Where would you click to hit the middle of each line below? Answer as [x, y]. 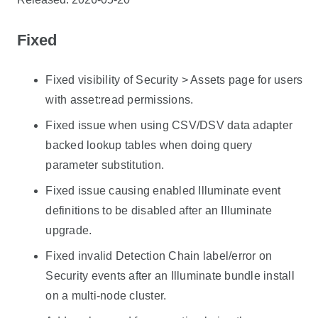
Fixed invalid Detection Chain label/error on [159, 256]
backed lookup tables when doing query [149, 146]
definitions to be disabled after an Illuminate [159, 211]
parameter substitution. [105, 165]
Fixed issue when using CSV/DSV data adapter [169, 126]
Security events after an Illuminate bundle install [170, 276]
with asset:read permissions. [120, 100]
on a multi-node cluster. [106, 296]
